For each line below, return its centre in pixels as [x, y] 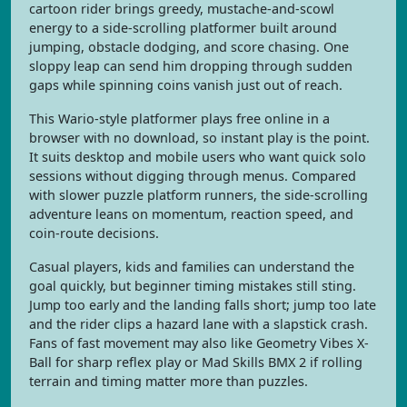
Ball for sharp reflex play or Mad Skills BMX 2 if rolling [196, 362]
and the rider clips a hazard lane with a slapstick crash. [199, 324]
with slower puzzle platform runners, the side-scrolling [199, 195]
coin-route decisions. [94, 233]
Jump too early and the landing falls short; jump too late [203, 305]
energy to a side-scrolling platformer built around [183, 28]
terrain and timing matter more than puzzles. [169, 381]
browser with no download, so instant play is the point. [199, 138]
